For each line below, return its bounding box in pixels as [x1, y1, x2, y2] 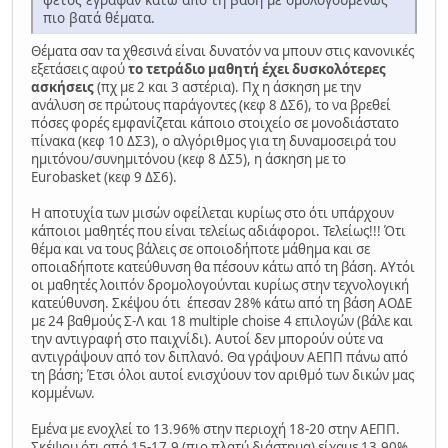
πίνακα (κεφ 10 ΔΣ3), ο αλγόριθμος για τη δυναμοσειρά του [31, 131, 396, 150]
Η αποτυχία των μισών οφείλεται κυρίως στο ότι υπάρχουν [31, 203, 394, 222]
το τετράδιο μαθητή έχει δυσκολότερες [128, 59, 386, 78]
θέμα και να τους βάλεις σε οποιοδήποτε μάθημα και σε [31, 239, 370, 258]
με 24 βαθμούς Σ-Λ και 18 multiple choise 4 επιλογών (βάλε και [31, 311, 413, 330]
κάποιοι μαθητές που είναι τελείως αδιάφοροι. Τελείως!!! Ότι [31, 221, 406, 240]
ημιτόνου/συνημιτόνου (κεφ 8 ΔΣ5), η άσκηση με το [31, 149, 346, 168]
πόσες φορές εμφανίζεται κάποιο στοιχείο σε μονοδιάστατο [31, 113, 399, 132]
